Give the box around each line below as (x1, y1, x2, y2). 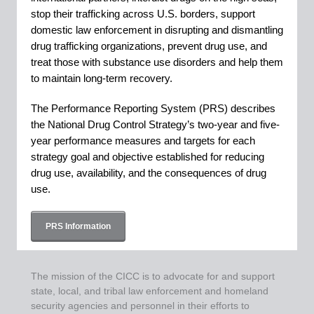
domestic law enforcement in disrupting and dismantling (31, 24, 283, 36)
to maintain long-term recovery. (31, 72, 172, 84)
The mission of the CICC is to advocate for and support (31, 271, 275, 282)
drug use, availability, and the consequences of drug (31, 167, 266, 179)
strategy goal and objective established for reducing (31, 151, 264, 163)
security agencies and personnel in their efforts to (31, 300, 250, 311)
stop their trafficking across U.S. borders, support (31, 8, 255, 20)
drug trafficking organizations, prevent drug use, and (31, 40, 267, 52)
